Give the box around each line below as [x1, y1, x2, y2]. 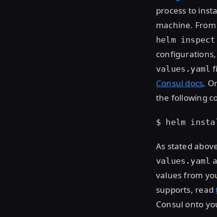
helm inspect [156, 34, 216, 45]
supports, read [156, 184, 216, 195]
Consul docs [156, 77, 203, 89]
